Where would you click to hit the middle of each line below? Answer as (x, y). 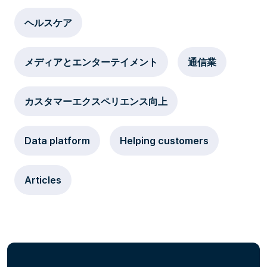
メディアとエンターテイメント (91, 62)
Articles (43, 180)
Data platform (57, 141)
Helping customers (164, 141)
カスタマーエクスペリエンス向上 (96, 101)
